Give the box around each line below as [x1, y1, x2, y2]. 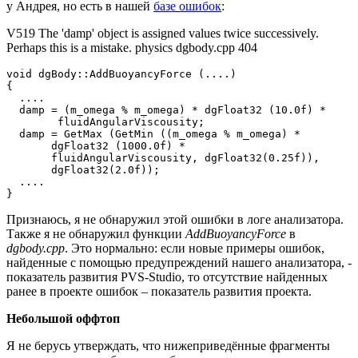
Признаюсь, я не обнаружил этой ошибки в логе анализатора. [6, 213, 344, 227]
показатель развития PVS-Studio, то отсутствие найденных [6, 270, 328, 284]
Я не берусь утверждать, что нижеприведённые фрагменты [6, 339, 330, 353]
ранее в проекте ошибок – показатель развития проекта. [6, 284, 312, 299]
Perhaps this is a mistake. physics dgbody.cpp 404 [6, 41, 257, 55]
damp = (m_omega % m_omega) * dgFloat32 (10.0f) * [6, 104, 326, 117]
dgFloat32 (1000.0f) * [6, 140, 192, 153]
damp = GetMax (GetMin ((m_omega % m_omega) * [6, 128, 307, 141]
